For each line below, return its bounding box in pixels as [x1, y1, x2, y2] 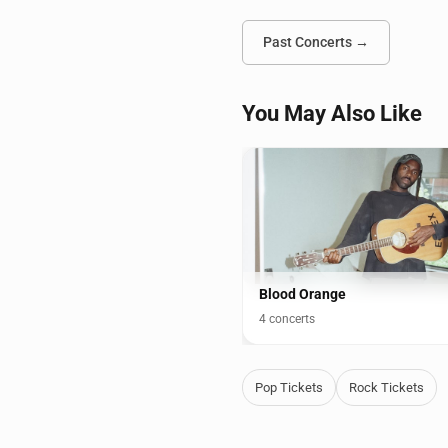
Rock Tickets [349, 380, 424, 396]
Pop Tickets [255, 380, 323, 396]
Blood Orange [259, 286, 346, 303]
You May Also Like [242, 101, 422, 126]
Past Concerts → [263, 34, 369, 50]
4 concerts [259, 312, 315, 327]
